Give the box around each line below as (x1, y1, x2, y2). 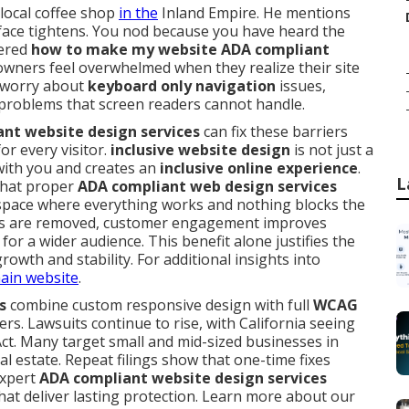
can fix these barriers (200, 121, 348, 142)
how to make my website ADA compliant (31, 39, 330, 59)
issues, (276, 76, 326, 96)
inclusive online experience (160, 158, 358, 178)
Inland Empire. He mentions (158, 3, 351, 23)
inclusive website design (110, 140, 290, 160)
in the (119, 3, 158, 23)
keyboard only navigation (88, 76, 276, 96)
